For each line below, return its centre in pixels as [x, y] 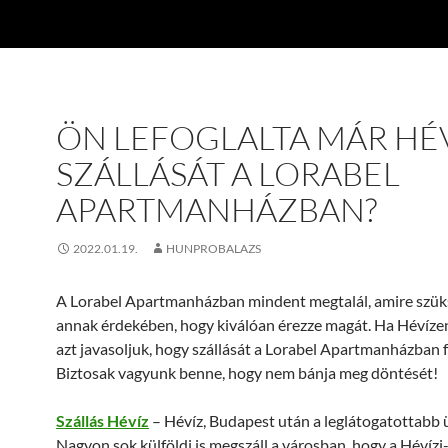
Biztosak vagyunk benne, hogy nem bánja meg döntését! [247, 372]
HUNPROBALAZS [213, 248]
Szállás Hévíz [102, 420]
